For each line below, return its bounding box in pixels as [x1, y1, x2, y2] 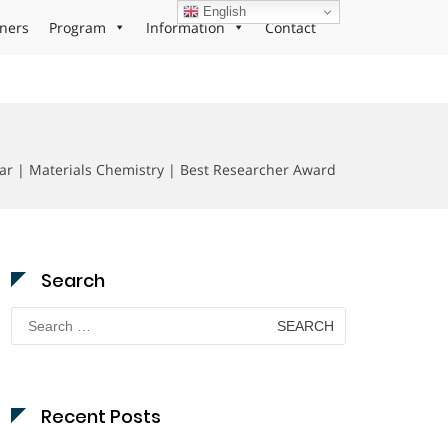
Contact [265, 18, 316, 37]
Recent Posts [41, 404, 161, 429]
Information [146, 18, 225, 37]
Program [49, 18, 106, 37]
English [199, 3, 247, 19]
